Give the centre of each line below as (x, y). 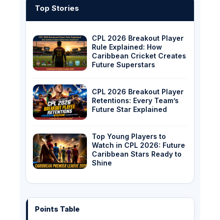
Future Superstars (124, 65)
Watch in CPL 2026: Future (138, 145)
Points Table (57, 209)
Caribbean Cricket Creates (139, 56)
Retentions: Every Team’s (135, 101)
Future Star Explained (129, 110)
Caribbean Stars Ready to (137, 154)
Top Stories (57, 8)
